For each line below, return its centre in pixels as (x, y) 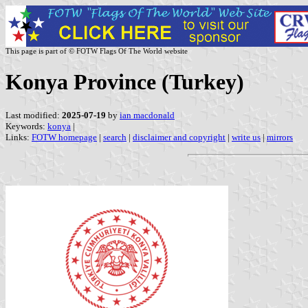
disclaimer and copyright (179, 137)
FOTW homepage (64, 137)
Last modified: (34, 115)
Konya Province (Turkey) (125, 82)
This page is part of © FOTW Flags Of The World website (97, 51)
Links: (19, 137)
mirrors (280, 137)
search (115, 137)
